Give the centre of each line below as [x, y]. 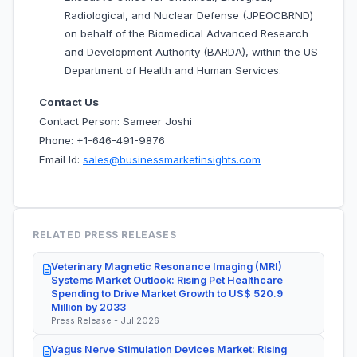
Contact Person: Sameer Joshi [116, 122]
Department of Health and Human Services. [173, 71]
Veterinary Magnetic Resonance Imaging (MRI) [167, 267]
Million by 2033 [88, 308]
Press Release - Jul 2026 [105, 321]
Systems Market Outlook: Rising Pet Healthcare [167, 280]
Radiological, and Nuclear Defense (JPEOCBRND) [189, 16]
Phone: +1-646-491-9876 [102, 141]
